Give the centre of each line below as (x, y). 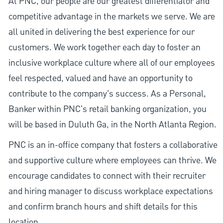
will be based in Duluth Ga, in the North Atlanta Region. (112, 125)
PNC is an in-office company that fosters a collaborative (113, 145)
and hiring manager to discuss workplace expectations (111, 192)
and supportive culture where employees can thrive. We (112, 161)
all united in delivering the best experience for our (101, 32)
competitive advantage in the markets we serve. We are (111, 17)
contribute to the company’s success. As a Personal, (107, 94)
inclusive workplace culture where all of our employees (111, 63)
